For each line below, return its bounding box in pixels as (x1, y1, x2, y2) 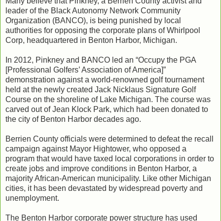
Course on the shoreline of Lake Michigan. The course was (5, 95, 211, 104)
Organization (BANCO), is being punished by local (5, 16, 181, 25)
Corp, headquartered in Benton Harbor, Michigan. (5, 36, 177, 44)
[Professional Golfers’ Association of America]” (5, 65, 166, 74)
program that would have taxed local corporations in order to (5, 154, 214, 163)
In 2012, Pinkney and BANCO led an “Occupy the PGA (5, 55, 196, 64)
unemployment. (5, 193, 59, 202)
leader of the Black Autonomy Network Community (5, 6, 181, 15)
